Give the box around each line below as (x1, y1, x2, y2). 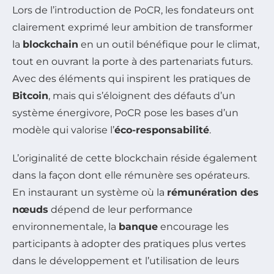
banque (119, 220, 158, 232)
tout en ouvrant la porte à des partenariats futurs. (12, 55, 253, 67)
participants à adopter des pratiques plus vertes (12, 237, 246, 250)
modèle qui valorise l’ (12, 124, 114, 136)
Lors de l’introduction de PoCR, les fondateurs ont (12, 4, 254, 16)
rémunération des (167, 186, 259, 198)
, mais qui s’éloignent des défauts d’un (48, 89, 235, 102)
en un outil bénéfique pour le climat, (78, 38, 259, 50)
